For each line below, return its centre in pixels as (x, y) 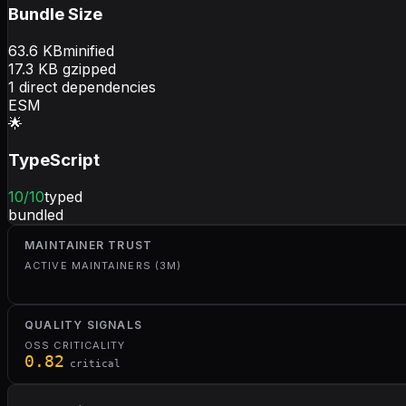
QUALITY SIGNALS (83, 324)
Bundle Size (55, 14)
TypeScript (54, 159)
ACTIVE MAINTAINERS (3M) (103, 265)
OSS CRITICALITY (75, 345)
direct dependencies (85, 87)
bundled (36, 214)
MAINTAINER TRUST (89, 245)
